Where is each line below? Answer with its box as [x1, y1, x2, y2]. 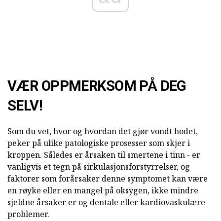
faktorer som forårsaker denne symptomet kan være [7, 173, 208, 184]
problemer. [7, 209, 49, 220]
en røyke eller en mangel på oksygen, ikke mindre [7, 185, 198, 196]
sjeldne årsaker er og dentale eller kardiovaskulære [7, 197, 205, 208]
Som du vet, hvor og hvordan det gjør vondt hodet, [7, 126, 198, 137]
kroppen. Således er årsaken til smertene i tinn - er [7, 149, 200, 161]
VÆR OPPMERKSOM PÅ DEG [7, 77, 186, 95]
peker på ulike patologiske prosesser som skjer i [7, 138, 190, 149]
